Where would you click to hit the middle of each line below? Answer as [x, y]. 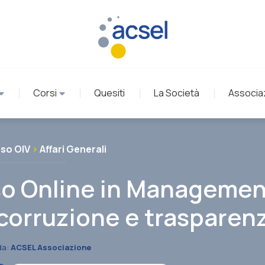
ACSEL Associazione [51, 247]
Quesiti [109, 93]
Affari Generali [73, 149]
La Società [176, 93]
